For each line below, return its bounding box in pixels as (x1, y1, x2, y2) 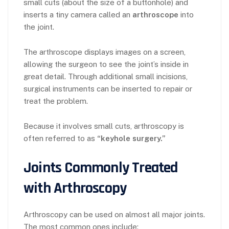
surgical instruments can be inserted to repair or (24, 84, 192, 93)
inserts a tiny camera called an (24, 10, 132, 19)
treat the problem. (24, 97, 88, 105)
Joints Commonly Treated (24, 158, 178, 177)
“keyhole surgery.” (97, 134, 166, 143)
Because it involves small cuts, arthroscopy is (24, 122, 184, 130)
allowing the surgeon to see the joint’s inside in (24, 60, 189, 68)
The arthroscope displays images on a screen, (24, 48, 186, 56)
